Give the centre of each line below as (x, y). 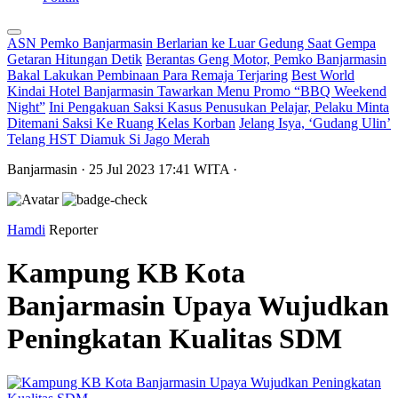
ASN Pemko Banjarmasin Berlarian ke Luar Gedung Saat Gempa (191, 43)
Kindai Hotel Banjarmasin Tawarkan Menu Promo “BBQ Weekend (197, 91)
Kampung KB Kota (126, 273)
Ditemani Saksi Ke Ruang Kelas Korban (121, 123)
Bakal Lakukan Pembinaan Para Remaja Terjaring (147, 75)
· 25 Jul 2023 (119, 169)
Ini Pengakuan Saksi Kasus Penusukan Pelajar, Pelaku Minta (219, 107)
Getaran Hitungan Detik (75, 59)
